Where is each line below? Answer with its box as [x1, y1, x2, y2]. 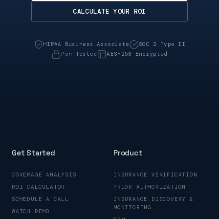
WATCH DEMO [12, 207, 50, 215]
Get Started [12, 148, 55, 157]
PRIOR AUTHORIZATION [113, 183, 186, 190]
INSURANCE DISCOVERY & [113, 195, 194, 202]
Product [113, 148, 142, 157]
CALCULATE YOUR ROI [73, 7, 146, 16]
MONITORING [113, 203, 152, 211]
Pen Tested [61, 50, 97, 58]
